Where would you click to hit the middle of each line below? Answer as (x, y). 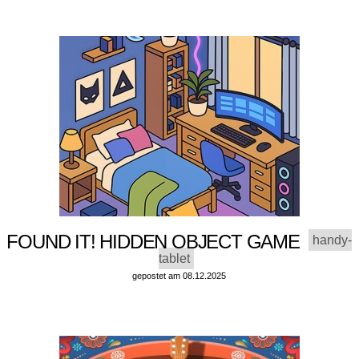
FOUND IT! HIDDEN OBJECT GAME (158, 242)
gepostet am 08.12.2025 (179, 276)
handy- (333, 240)
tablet (174, 259)
